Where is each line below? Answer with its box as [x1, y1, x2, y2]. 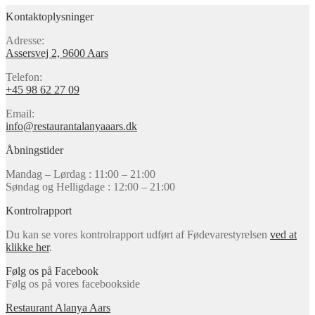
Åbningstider [6, 143, 63, 156]
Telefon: [6, 70, 42, 83]
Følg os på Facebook [6, 264, 98, 277]
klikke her [6, 240, 49, 253]
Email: [6, 107, 34, 120]
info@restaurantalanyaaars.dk [6, 120, 137, 132]
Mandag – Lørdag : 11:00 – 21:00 [6, 167, 155, 180]
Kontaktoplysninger [6, 10, 94, 22]
